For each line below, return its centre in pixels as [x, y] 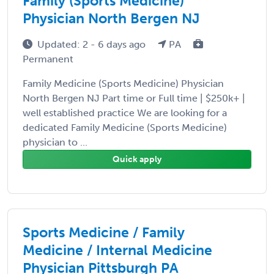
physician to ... [55, 142]
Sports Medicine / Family [104, 232]
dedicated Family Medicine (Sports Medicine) [125, 127]
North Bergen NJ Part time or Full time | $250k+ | [134, 98]
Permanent [48, 59]
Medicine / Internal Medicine [117, 250]
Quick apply [137, 159]
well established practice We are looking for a [125, 113]
